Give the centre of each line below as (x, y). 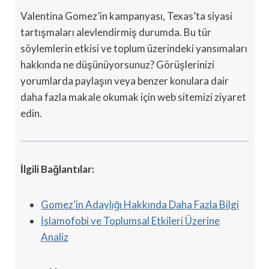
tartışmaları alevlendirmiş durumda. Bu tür (116, 32)
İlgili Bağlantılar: (57, 169)
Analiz (55, 237)
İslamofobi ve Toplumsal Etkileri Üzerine (130, 220)
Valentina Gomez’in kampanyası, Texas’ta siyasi (126, 16)
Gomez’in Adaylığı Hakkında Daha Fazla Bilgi (140, 204)
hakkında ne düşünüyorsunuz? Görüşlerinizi (117, 64)
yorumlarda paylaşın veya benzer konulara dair (125, 80)
